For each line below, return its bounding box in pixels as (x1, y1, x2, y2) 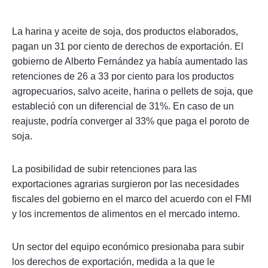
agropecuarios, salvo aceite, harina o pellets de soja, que (12, 86, 253, 96)
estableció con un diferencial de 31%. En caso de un (12, 100, 234, 111)
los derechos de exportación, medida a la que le (12, 256, 215, 267)
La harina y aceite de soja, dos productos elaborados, (12, 26, 238, 36)
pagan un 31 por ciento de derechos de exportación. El (12, 41, 243, 51)
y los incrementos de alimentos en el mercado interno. (12, 208, 240, 219)
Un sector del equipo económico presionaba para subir (12, 241, 244, 252)
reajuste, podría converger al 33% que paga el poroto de (12, 115, 249, 126)
